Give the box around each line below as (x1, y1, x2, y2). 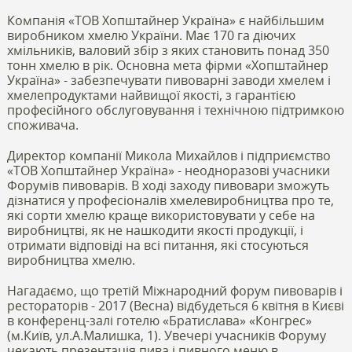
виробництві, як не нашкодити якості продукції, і (6, 221, 303, 239)
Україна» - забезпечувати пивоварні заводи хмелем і (6, 71, 331, 89)
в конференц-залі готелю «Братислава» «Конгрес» (6, 311, 312, 329)
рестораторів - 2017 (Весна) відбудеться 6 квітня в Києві (6, 296, 344, 314)
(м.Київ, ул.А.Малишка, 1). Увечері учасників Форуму (6, 326, 326, 344)
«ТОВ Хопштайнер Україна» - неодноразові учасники (6, 161, 330, 179)
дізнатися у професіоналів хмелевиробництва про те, (6, 191, 334, 209)
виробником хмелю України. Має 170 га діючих (6, 26, 295, 44)
